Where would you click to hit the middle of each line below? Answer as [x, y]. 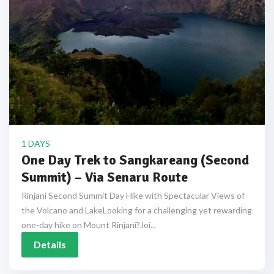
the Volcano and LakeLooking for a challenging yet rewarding [137, 210]
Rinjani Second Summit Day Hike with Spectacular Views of [133, 195]
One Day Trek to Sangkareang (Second [135, 160]
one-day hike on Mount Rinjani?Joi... [89, 225]
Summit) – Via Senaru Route [105, 177]
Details [50, 244]
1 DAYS [36, 143]
